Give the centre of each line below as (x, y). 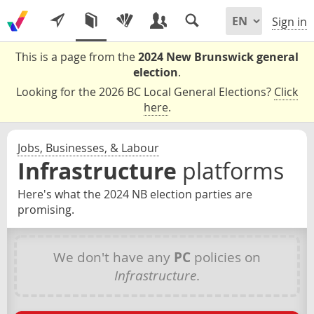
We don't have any (114, 257)
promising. (46, 210)
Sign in (289, 22)
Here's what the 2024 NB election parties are (135, 194)
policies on (226, 257)
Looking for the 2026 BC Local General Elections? (145, 92)
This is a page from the (77, 57)
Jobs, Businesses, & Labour (88, 148)
